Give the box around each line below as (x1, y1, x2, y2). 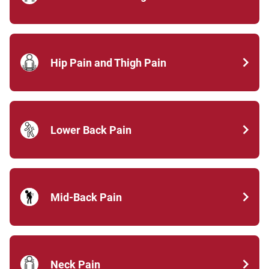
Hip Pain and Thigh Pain (50, 56, 166, 69)
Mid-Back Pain (50, 190, 122, 204)
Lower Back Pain (50, 123, 131, 136)
